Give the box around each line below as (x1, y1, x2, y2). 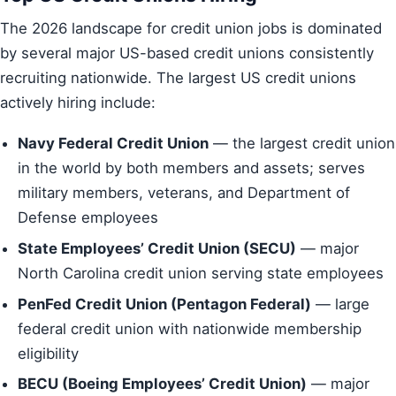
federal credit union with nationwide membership (18, 319, 362, 338)
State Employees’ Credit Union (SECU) (18, 239, 296, 257)
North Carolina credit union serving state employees (18, 263, 384, 282)
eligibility (18, 344, 79, 362)
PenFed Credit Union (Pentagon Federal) (18, 294, 311, 313)
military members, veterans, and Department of (18, 184, 350, 202)
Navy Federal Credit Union (18, 134, 209, 153)
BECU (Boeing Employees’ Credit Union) (18, 375, 307, 393)
